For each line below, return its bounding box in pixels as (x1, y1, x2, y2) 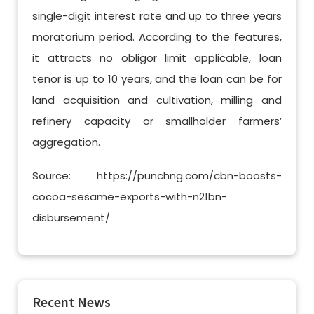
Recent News (32, 293, 111, 310)
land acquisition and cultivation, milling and (32, 93, 282, 107)
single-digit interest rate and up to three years (32, 8, 282, 23)
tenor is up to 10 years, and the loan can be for (32, 71, 282, 86)
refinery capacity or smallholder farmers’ (32, 114, 282, 128)
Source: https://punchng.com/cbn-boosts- (32, 168, 282, 183)
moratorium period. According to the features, (32, 29, 282, 44)
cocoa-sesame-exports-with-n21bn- (32, 189, 228, 204)
